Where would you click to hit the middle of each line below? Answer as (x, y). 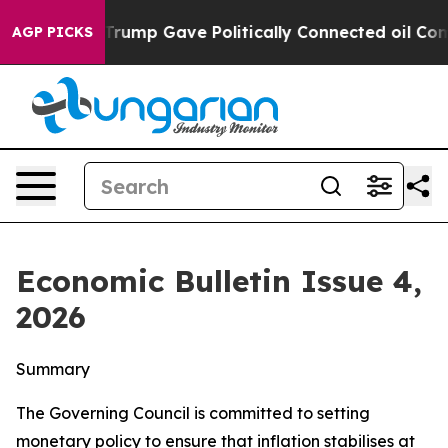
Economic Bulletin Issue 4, (219, 281)
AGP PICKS (52, 32)
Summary (53, 369)
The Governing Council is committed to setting (193, 413)
